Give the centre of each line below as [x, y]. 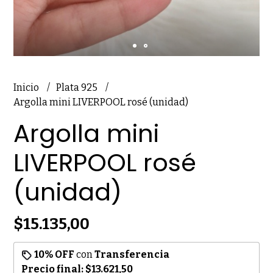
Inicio [27, 88]
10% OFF [55, 255]
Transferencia [132, 255]
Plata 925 [78, 88]
